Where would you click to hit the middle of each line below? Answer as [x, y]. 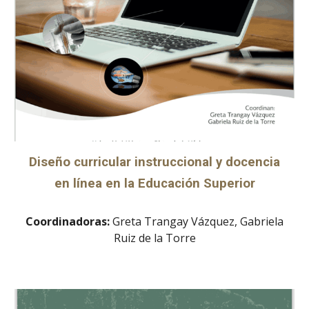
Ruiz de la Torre [154, 238]
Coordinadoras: [68, 222]
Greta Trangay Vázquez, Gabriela [197, 222]
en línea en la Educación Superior [154, 184]
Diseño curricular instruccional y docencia [154, 162]
